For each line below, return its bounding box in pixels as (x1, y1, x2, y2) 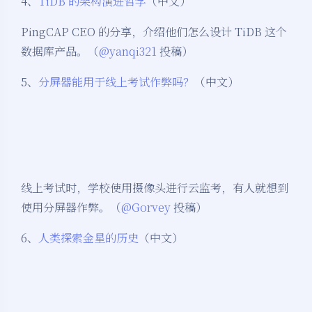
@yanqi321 (99, 43, 157, 60)
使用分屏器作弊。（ (21, 199, 121, 216)
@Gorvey (121, 199, 171, 216)
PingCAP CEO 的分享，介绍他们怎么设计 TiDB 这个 (21, 24, 287, 40)
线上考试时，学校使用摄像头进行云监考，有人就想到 (21, 180, 288, 196)
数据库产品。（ (21, 43, 99, 60)
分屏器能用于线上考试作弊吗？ (38, 74, 194, 91)
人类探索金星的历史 (38, 230, 139, 247)
